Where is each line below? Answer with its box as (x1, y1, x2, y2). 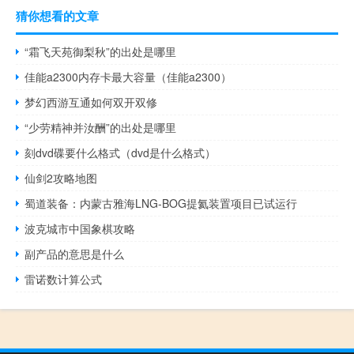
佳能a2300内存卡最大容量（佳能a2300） (24, 68, 232, 85)
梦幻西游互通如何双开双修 (24, 93, 158, 110)
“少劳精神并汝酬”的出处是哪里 (24, 119, 177, 135)
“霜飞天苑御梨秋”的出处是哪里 (24, 43, 177, 59)
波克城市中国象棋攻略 (24, 220, 136, 236)
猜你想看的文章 (16, 6, 99, 24)
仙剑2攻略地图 (24, 169, 98, 186)
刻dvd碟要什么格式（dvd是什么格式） (24, 144, 217, 160)
